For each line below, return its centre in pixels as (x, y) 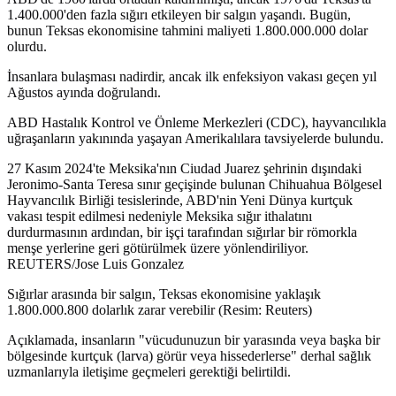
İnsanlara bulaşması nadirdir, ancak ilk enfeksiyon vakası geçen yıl (192, 77)
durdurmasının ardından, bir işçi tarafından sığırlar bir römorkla (182, 232)
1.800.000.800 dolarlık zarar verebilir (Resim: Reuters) (160, 310)
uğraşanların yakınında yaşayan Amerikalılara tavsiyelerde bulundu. (195, 139)
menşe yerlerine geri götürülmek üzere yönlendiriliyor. (158, 248)
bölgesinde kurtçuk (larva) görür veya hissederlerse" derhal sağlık (189, 356)
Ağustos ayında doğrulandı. (84, 93)
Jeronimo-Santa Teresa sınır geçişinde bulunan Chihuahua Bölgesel (194, 185)
